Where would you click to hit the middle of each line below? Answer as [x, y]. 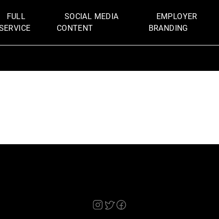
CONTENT [75, 28]
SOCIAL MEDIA [91, 17]
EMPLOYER [177, 17]
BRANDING [168, 28]
